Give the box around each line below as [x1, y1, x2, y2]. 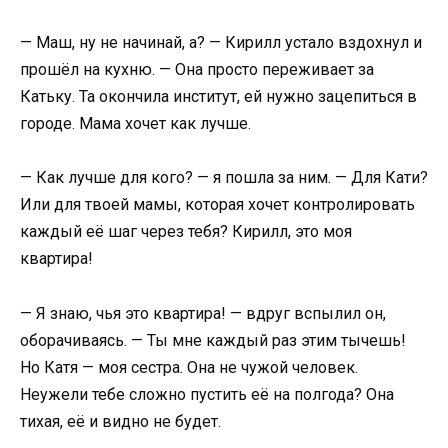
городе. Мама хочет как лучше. [20, 114, 251, 134]
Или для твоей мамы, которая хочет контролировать [20, 195, 415, 215]
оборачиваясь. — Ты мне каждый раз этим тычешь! [20, 330, 406, 350]
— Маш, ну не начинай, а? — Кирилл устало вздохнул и [20, 33, 422, 53]
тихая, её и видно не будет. [20, 411, 221, 431]
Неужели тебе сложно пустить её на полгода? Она [20, 384, 394, 404]
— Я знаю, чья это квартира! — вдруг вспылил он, [20, 303, 386, 323]
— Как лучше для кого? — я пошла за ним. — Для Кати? [20, 168, 428, 188]
